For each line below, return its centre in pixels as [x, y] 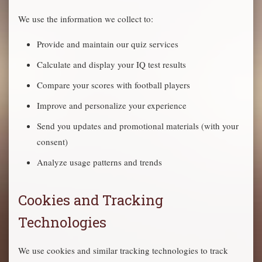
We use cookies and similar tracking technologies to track [123, 250]
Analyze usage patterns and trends [99, 162]
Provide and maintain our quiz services [108, 44]
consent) [52, 142]
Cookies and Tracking [91, 200]
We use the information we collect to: [86, 19]
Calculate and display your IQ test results [111, 64]
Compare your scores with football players [113, 85]
